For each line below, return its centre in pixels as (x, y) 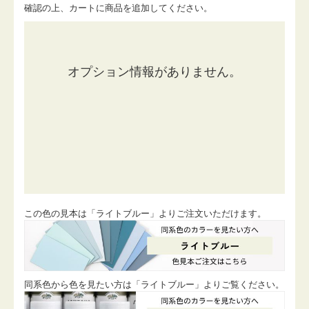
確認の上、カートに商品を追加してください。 (118, 8)
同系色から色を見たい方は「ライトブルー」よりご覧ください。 (154, 284)
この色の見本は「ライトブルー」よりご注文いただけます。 (145, 214)
